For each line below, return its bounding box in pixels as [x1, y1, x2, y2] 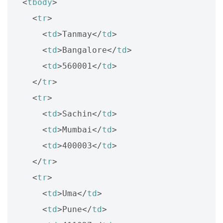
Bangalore [62, 45, 107, 55]
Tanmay [62, 29, 92, 39]
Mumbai [62, 124, 92, 134]
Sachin [62, 109, 92, 118]
